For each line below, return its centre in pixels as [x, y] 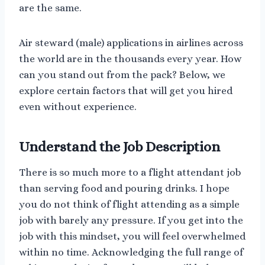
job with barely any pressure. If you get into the [131, 221]
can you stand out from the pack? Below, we [122, 75]
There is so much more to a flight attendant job [130, 173]
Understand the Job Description [119, 147]
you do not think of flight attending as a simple [129, 205]
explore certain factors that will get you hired [126, 91]
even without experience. [78, 107]
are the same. [50, 8]
